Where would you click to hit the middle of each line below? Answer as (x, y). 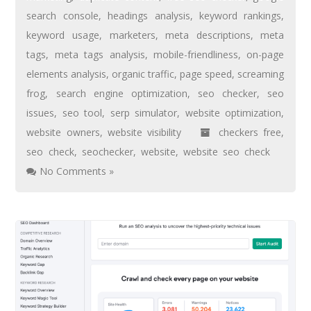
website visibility (145, 132)
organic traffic (143, 74)
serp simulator (144, 112)
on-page (266, 54)
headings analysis (149, 15)
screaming (261, 74)
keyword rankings (241, 15)
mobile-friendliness (196, 54)
